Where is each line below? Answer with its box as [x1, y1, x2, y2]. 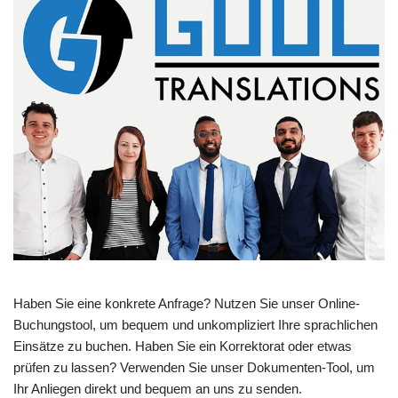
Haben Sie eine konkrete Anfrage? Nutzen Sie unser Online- [13, 296, 360, 312]
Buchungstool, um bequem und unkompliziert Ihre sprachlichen [13, 317, 378, 333]
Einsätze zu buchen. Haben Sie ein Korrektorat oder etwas [13, 338, 352, 354]
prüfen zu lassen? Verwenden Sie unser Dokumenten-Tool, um [13, 360, 375, 376]
